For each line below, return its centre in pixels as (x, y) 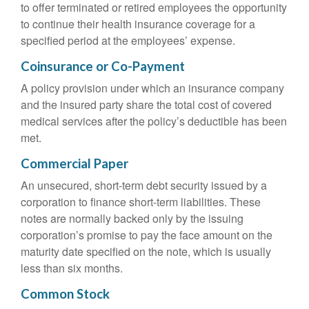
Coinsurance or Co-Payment (103, 66)
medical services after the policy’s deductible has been (154, 121)
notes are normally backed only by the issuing (132, 218)
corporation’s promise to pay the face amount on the (147, 235)
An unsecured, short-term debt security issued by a (144, 185)
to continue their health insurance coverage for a (138, 24)
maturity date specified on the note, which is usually (146, 251)
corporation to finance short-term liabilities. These (141, 202)
